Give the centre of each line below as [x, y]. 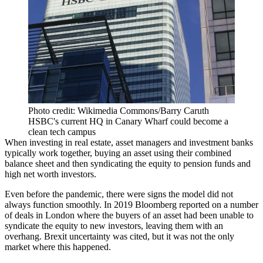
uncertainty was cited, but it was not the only [151, 236]
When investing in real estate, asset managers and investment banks [129, 142]
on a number [234, 204]
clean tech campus [62, 131]
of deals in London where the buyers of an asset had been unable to [129, 215]
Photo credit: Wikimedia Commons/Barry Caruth [119, 110]
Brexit [55, 236]
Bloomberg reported [172, 204]
